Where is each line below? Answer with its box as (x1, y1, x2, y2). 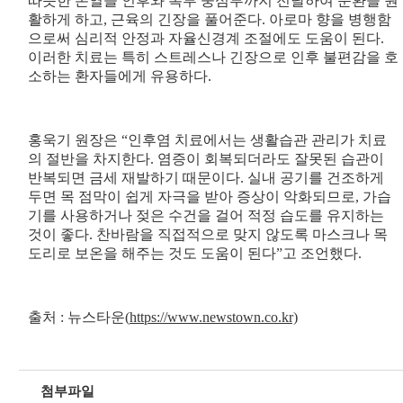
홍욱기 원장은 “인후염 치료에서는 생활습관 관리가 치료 (27, 132, 387, 148)
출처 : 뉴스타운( (27, 309, 130, 326)
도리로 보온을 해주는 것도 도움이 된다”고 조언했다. (27, 246, 365, 262)
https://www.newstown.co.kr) (129, 309, 298, 326)
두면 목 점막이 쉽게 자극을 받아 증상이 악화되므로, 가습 (27, 189, 391, 205)
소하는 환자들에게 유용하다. (27, 68, 215, 85)
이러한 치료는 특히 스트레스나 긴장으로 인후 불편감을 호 (27, 49, 399, 66)
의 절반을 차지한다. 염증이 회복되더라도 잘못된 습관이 (27, 151, 384, 167)
